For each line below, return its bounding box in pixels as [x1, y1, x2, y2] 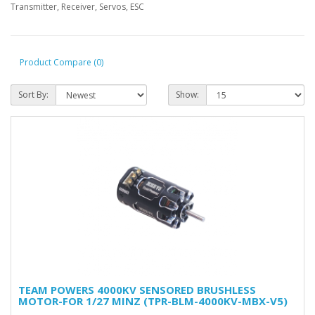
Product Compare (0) [20, 56, 103, 68]
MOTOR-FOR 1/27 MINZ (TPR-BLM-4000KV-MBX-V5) [18, 294, 288, 308]
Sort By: [18, 89, 49, 101]
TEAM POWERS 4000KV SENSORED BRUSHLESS [18, 283, 256, 297]
